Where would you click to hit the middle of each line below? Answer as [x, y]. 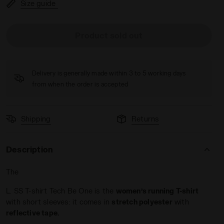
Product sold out [109, 35]
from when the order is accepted [80, 84]
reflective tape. [33, 213]
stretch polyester [142, 202]
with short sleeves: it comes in [59, 202]
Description [30, 149]
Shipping [36, 119]
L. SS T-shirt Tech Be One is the [61, 191]
